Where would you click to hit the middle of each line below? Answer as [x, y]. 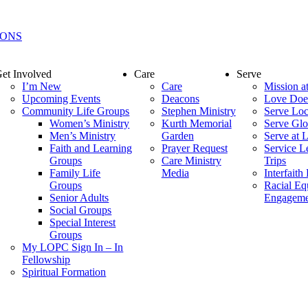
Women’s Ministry [90, 123]
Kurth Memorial [196, 123]
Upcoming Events [62, 99]
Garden [177, 136]
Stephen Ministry [198, 111]
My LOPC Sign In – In [73, 247]
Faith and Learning [91, 148]
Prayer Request [194, 148]
